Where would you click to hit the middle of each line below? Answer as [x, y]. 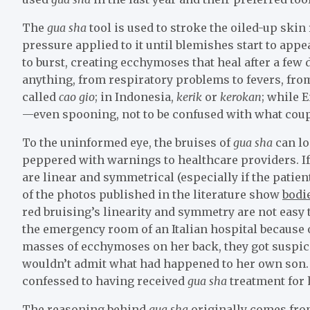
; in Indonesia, [136, 97]
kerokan [241, 97]
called [40, 97]
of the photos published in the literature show [152, 194]
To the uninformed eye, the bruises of [128, 142]
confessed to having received [105, 281]
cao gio [77, 97]
